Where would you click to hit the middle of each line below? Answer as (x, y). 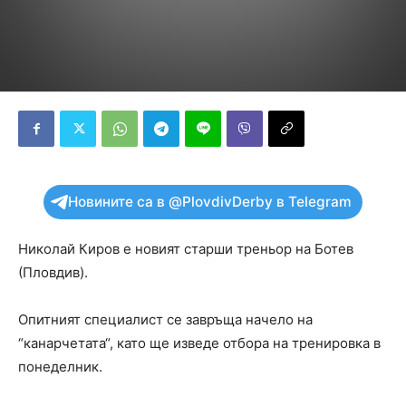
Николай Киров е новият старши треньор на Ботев (186, 249)
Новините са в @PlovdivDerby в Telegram (210, 202)
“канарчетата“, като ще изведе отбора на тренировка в (199, 343)
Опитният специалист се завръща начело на (165, 319)
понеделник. (60, 367)
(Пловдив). (53, 272)
